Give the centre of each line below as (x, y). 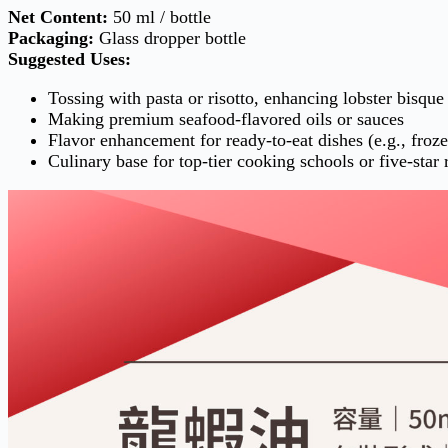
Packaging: (51, 38)
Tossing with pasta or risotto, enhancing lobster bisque (246, 98)
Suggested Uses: (69, 59)
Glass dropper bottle (170, 38)
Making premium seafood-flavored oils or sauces (226, 119)
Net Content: (58, 17)
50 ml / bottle (159, 17)
